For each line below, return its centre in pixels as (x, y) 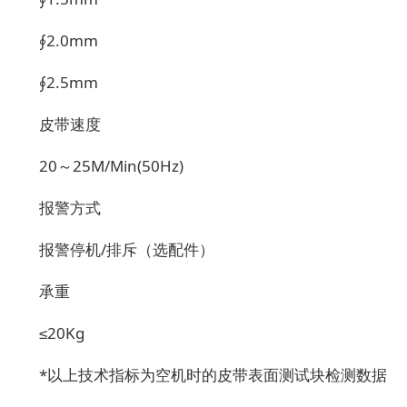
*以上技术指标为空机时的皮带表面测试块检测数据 (213, 375)
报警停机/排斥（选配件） (127, 249)
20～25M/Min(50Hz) (111, 166)
